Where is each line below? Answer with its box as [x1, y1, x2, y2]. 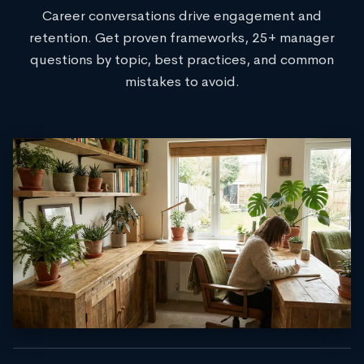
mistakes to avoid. [124, 73, 240, 90]
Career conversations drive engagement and [42, 7, 322, 24]
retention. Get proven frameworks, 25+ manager [29, 29, 335, 46]
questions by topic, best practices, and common [30, 51, 334, 68]
